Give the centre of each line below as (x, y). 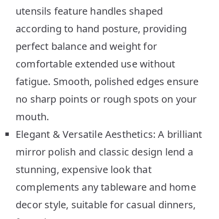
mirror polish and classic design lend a (104, 152)
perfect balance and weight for (86, 46)
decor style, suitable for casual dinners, (106, 204)
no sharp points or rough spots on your (106, 99)
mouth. (33, 116)
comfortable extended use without (96, 64)
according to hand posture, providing (101, 28)
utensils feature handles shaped (89, 11)
